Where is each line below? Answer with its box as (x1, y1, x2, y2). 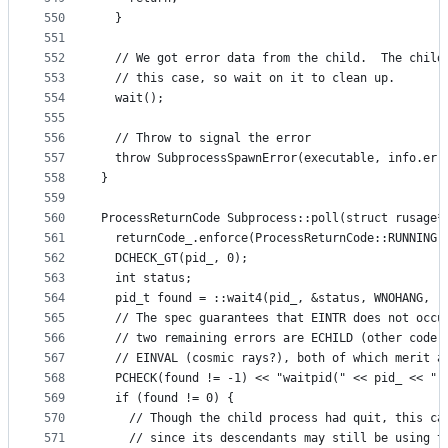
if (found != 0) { (101, 391, 234, 406)
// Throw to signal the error (101, 131, 311, 146)
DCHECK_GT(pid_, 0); (101, 251, 248, 266)
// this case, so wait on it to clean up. (101, 71, 395, 86)
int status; (101, 271, 192, 286)
